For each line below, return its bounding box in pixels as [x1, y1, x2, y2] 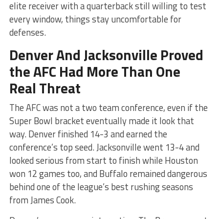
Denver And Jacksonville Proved [9, 44, 203, 66]
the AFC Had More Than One [9, 60, 180, 82]
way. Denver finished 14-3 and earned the [9, 127, 167, 141]
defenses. [9, 25, 46, 39]
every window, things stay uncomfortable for [9, 12, 181, 26]
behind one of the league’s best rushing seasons [9, 179, 193, 194]
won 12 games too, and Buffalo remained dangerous [9, 166, 207, 180]
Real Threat [9, 77, 81, 99]
